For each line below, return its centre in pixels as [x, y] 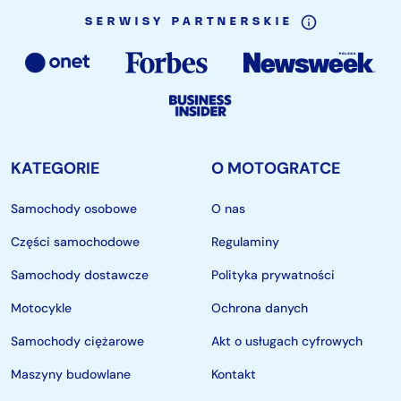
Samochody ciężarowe [77, 341]
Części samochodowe [75, 242]
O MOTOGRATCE [276, 168]
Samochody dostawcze [80, 275]
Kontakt [234, 374]
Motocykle [41, 308]
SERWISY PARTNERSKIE [189, 22]
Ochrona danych [260, 308]
